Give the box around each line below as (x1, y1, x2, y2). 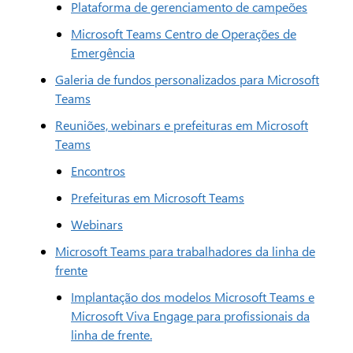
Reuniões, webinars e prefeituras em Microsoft (55, 117, 308, 133)
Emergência (71, 44, 135, 61)
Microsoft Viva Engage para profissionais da (71, 307, 310, 324)
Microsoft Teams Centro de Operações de (71, 25, 296, 42)
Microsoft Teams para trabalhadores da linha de (55, 243, 315, 259)
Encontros (71, 162, 125, 179)
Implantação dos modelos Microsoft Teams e (71, 288, 314, 305)
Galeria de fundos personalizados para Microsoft (55, 71, 319, 87)
